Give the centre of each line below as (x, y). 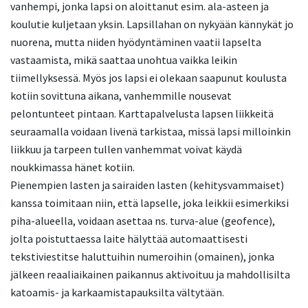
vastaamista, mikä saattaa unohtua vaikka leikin (124, 60)
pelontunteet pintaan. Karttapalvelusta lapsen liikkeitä (142, 113)
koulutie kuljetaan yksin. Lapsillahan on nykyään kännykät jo (152, 24)
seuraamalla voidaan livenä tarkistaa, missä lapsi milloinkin (151, 131)
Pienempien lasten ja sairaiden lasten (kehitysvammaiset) (147, 185)
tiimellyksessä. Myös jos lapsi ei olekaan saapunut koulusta (148, 78)
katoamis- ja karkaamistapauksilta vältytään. (117, 292)
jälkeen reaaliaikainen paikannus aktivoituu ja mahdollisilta (150, 274)
